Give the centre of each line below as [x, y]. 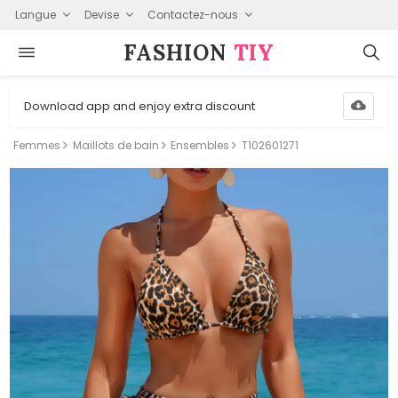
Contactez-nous [192, 14]
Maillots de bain [115, 145]
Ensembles [200, 145]
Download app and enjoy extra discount [140, 106]
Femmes [37, 145]
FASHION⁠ [179, 52]
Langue [35, 14]
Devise [101, 14]
